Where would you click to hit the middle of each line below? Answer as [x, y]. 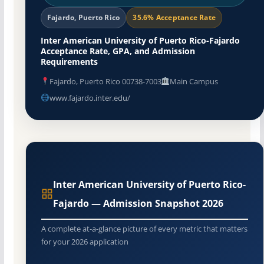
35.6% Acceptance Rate [174, 17]
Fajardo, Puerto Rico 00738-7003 [105, 81]
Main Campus [194, 81]
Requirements [69, 61]
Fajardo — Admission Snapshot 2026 [138, 203]
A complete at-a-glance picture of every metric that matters [144, 228]
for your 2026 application [85, 241]
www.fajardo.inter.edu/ [90, 98]
